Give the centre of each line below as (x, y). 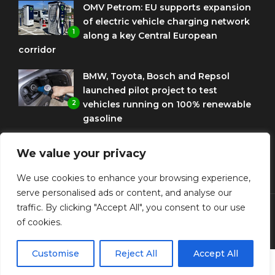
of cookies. (39, 222)
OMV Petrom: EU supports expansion (167, 7)
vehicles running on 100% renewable (167, 104)
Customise (56, 254)
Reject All (136, 254)
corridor (37, 49)
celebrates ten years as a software (161, 159)
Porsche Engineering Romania (153, 145)
